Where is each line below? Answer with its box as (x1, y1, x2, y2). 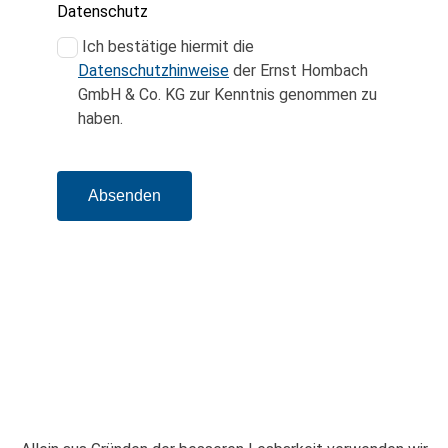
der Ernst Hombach (229, 61, 368, 80)
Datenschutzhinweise (78, 61, 229, 80)
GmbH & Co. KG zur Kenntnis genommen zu (78, 85, 377, 104)
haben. (78, 109, 123, 128)
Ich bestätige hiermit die (78, 37, 254, 56)
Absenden (88, 187, 161, 204)
